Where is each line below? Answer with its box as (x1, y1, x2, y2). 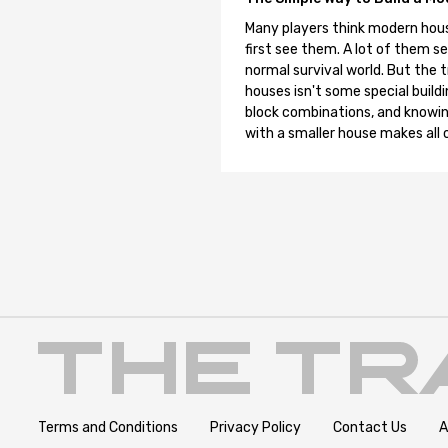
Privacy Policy (210, 418, 301, 436)
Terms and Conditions (38, 418, 178, 436)
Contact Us (333, 418, 407, 436)
